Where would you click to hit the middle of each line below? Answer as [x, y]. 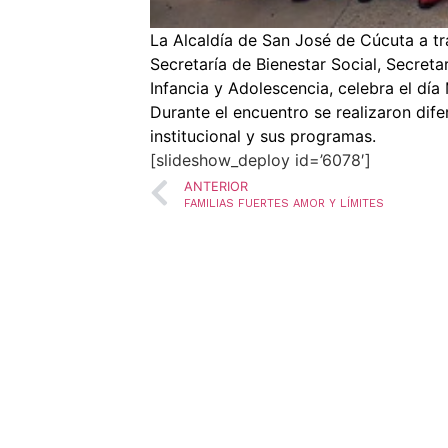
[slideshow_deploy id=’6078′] [260, 160]
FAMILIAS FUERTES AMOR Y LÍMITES [283, 204]
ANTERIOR [215, 187]
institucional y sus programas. [262, 136]
